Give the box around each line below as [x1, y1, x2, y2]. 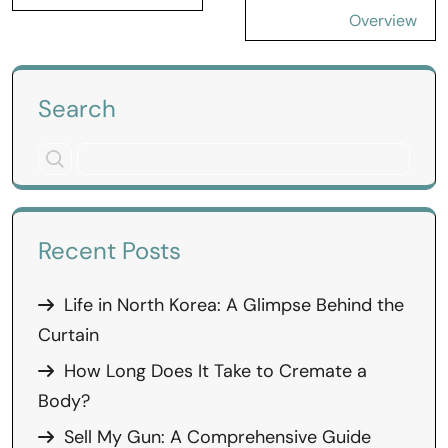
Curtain [38, 323, 99, 347]
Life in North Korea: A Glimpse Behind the [64, 293, 404, 317]
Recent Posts [38, 235, 181, 266]
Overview [349, 10, 417, 31]
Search [38, 93, 116, 124]
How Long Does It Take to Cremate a [64, 359, 367, 383]
